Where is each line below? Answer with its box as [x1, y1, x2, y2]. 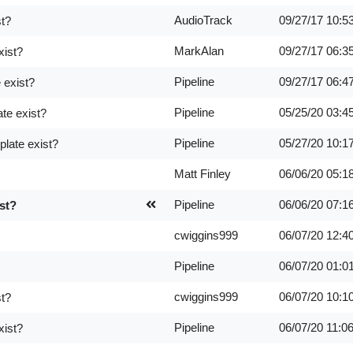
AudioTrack [173, 13, 232, 27]
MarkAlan [173, 44, 224, 58]
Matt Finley [173, 167, 231, 180]
